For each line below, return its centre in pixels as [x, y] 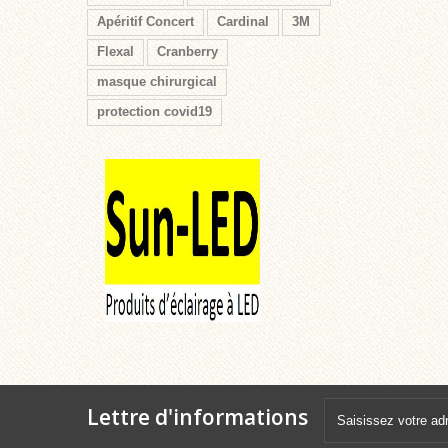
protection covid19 [154, 111]
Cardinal [243, 21]
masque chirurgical [157, 81]
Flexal [115, 51]
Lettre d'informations [197, 416]
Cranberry [187, 51]
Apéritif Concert [145, 21]
